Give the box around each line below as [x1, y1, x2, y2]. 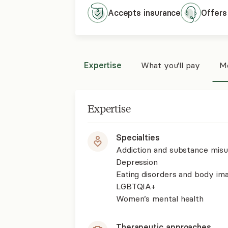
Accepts [107, 8, 144, 18]
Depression [116, 157, 158, 167]
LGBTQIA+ [116, 181, 156, 191]
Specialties [116, 132, 160, 142]
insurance [144, 8, 181, 18]
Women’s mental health [116, 193, 204, 204]
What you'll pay [141, 60, 200, 70]
